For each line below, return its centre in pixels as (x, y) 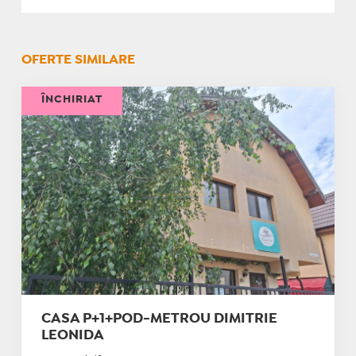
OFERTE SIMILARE (78, 60)
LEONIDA (72, 336)
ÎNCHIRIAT (72, 99)
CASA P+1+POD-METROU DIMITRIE (159, 319)
